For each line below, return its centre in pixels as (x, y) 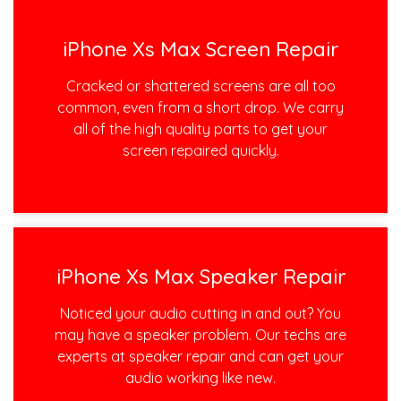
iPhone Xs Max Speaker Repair (200, 277)
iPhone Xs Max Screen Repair (200, 49)
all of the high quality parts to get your (200, 128)
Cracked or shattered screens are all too (200, 85)
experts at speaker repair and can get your (200, 357)
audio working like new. (200, 378)
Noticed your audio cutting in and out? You (200, 314)
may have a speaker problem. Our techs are (200, 335)
